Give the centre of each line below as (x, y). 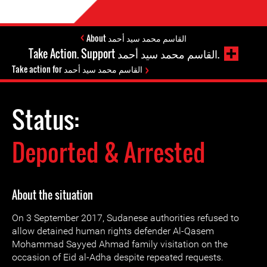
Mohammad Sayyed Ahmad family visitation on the (120, 244)
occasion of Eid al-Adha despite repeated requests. (118, 257)
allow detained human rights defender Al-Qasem (113, 231)
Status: (48, 119)
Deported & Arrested (109, 152)
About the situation (52, 195)
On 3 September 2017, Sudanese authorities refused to (125, 218)
